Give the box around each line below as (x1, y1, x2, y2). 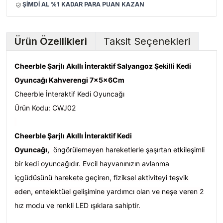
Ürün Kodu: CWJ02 (14, 104, 76, 112)
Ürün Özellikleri (14, 35, 87, 48)
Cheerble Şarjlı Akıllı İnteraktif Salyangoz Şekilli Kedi (14, 62, 191, 71)
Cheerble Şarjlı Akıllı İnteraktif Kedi (14, 131, 132, 140)
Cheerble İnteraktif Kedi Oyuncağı (14, 90, 124, 99)
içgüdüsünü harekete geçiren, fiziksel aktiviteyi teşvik (14, 173, 189, 182)
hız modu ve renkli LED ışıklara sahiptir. (14, 201, 140, 210)
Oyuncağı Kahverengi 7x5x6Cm (14, 76, 124, 85)
